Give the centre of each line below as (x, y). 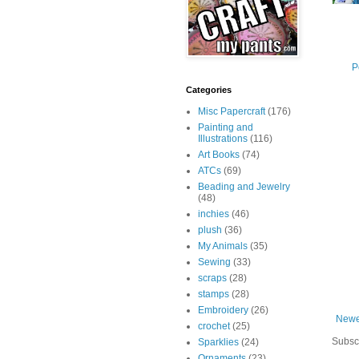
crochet (214, 327)
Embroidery (223, 311)
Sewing (214, 262)
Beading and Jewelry (244, 187)
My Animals (223, 246)
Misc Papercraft (232, 112)
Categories (209, 90)
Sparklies (218, 343)
